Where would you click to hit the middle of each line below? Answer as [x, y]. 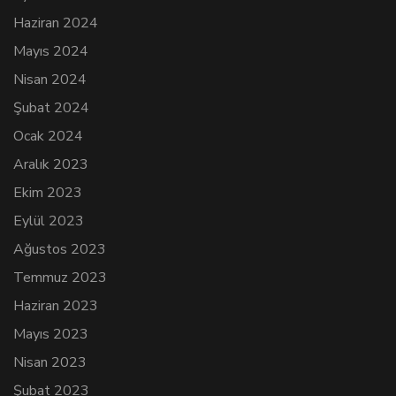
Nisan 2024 [50, 80]
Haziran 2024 [56, 23]
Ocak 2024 [48, 137]
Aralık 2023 [51, 165]
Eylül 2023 [49, 221]
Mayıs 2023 [51, 335]
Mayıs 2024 [51, 52]
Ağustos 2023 [60, 250]
